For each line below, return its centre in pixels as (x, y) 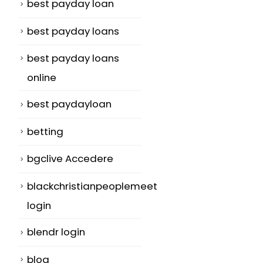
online (42, 78)
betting (45, 131)
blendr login (56, 232)
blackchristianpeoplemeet (92, 186)
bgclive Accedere (70, 159)
